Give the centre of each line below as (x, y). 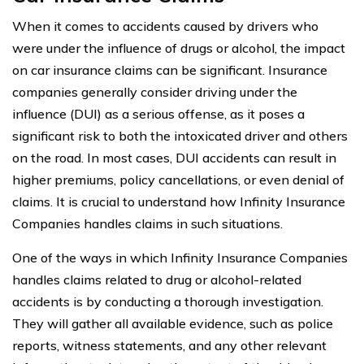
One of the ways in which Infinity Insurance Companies (180, 257)
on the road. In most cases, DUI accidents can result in (174, 157)
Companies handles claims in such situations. (147, 223)
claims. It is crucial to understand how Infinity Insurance (179, 201)
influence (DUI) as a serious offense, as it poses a (158, 113)
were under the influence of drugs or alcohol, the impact (179, 48)
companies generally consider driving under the (155, 91)
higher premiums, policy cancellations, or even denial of (178, 179)
